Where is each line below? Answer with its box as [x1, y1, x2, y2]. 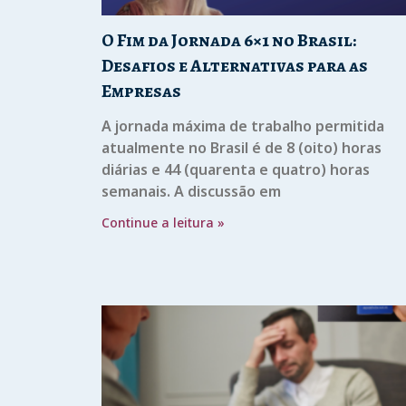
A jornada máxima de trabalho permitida [101, 115, 384, 136]
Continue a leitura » [101, 213, 225, 231]
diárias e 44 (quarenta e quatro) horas [101, 159, 370, 179]
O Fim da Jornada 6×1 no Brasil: [101, 27, 356, 53]
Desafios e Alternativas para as [101, 53, 368, 78]
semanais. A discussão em [101, 180, 281, 201]
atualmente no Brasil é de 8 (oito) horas [101, 137, 382, 158]
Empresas [101, 78, 181, 103]
